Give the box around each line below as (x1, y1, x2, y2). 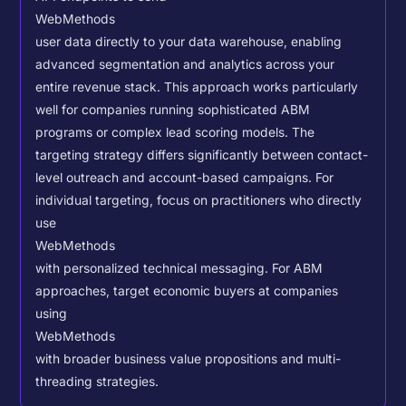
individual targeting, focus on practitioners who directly (35, 193, 362, 208)
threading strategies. (35, 374, 159, 390)
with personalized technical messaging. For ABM (35, 261, 324, 276)
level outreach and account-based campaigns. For (35, 170, 334, 186)
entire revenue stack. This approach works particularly (35, 80, 359, 95)
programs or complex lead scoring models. (35, 125, 293, 140)
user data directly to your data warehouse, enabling (35, 34, 343, 50)
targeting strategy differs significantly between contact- (35, 148, 369, 163)
